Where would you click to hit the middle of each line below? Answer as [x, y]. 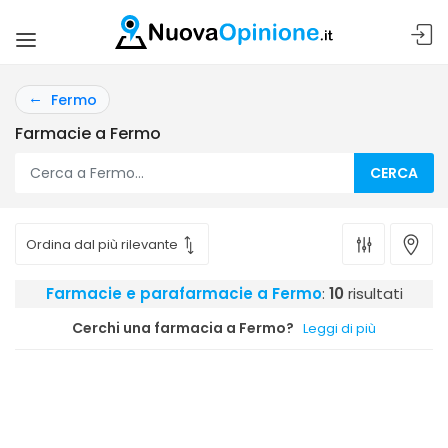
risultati [373, 293]
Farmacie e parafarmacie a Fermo [183, 293]
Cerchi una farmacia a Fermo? [183, 328]
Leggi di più [339, 328]
